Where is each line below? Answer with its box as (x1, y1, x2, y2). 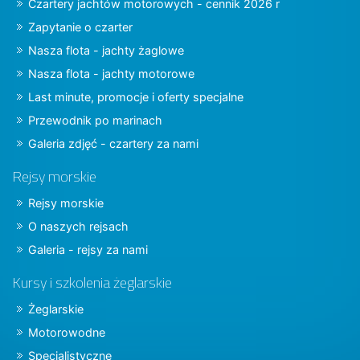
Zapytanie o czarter (28, 19, 133, 34)
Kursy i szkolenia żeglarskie (12, 271, 172, 293)
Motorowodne (28, 325, 105, 339)
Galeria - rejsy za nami (28, 242, 148, 256)
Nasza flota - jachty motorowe (28, 66, 194, 80)
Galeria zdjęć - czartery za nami (28, 136, 198, 150)
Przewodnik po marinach (28, 112, 162, 127)
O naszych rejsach (28, 219, 129, 233)
